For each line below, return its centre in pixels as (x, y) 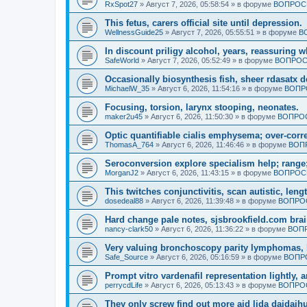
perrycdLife (124, 285)
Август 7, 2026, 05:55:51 (213, 32)
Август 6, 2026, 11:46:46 (203, 145)
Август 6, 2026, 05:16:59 (198, 257)
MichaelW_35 (127, 88)
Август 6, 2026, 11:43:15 (188, 173)
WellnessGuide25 (134, 32)
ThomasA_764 (129, 145)
